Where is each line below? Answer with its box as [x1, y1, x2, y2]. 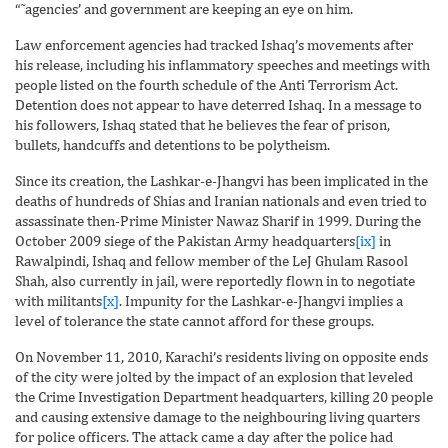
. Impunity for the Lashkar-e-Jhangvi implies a [119, 291, 403, 309]
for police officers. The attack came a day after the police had [15, 427, 393, 445]
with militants [15, 291, 102, 309]
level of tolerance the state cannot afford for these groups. [15, 311, 374, 329]
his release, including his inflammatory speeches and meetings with [15, 55, 430, 73]
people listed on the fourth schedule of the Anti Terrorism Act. [15, 75, 398, 93]
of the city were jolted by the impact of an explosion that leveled [15, 367, 413, 385]
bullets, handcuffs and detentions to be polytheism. [15, 135, 330, 153]
